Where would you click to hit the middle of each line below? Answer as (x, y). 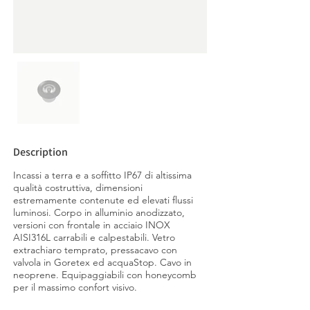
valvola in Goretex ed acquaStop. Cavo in (102, 262)
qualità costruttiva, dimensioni (78, 188)
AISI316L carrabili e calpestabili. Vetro (94, 237)
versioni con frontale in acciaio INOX (92, 225)
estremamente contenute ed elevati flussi (103, 200)
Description (40, 152)
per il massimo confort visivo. (75, 287)
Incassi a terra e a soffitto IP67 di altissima (102, 175)
